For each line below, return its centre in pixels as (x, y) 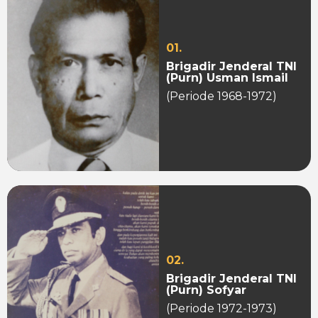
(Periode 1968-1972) (221, 97)
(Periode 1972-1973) (221, 308)
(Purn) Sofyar (206, 290)
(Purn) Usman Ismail (227, 78)
